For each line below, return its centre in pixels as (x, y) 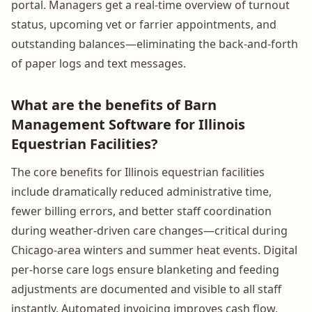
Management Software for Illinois (128, 124)
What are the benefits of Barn (114, 104)
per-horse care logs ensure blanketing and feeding (145, 269)
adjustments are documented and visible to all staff (146, 289)
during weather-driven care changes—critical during (149, 230)
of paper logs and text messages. (99, 63)
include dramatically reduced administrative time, (141, 191)
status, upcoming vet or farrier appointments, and (144, 24)
